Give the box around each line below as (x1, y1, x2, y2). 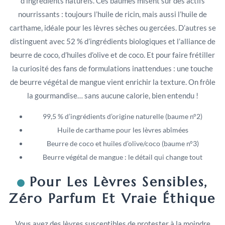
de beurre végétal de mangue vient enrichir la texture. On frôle (10, 77, 215, 86)
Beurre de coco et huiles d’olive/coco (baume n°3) (46, 139, 199, 148)
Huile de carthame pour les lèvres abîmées (57, 125, 188, 134)
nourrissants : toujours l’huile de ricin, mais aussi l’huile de (18, 9, 207, 19)
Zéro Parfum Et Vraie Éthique (9, 190, 216, 206)
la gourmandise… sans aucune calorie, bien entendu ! (27, 90, 198, 100)
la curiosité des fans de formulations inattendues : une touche (12, 63, 213, 73)
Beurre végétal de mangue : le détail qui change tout (43, 152, 202, 161)
